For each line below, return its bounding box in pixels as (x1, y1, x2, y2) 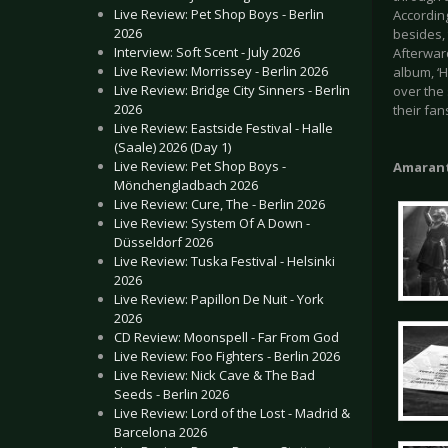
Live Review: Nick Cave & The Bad (114, 366, 315, 384)
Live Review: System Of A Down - (114, 214, 310, 232)
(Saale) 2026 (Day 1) (114, 138, 231, 156)
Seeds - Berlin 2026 (114, 385, 229, 403)
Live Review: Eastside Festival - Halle (114, 119, 333, 137)
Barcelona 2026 (114, 423, 207, 441)
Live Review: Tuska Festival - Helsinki (114, 252, 335, 270)
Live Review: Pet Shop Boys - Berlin (114, 5, 324, 23)
